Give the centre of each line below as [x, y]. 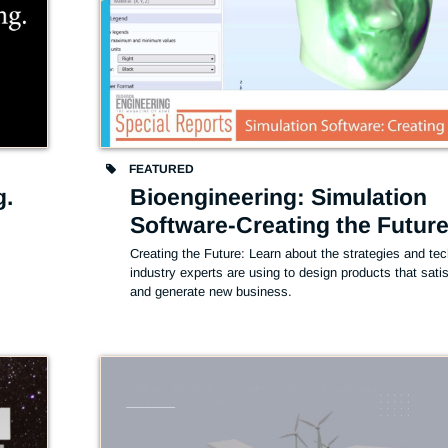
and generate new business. [213, 291]
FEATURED [160, 168]
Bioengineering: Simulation [279, 196]
